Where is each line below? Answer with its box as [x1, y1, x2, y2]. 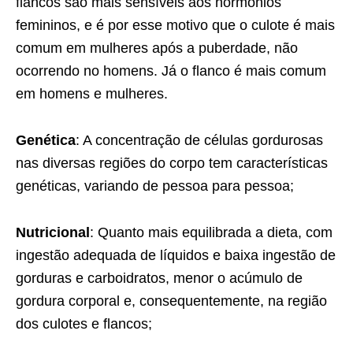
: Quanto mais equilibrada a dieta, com [90, 225, 333, 241]
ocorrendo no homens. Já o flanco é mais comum [16, 63, 326, 80]
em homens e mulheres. [16, 86, 168, 102]
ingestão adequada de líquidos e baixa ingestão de [16, 247, 336, 264]
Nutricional [16, 225, 90, 241]
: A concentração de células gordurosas [76, 132, 323, 149]
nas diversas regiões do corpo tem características [16, 155, 328, 172]
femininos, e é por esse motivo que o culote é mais [16, 17, 335, 34]
